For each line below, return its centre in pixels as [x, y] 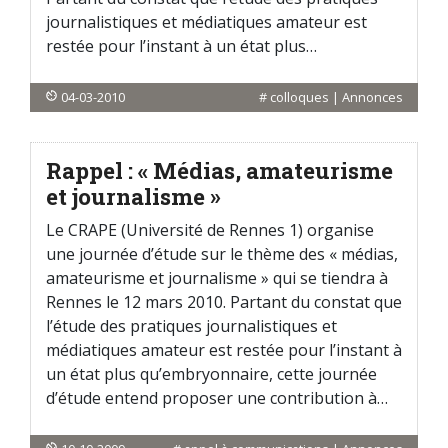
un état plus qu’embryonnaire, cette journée [211, 374]
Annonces [372, 97]
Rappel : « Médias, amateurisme [219, 170]
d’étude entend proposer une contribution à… [217, 398]
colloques [299, 97]
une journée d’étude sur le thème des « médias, [222, 254]
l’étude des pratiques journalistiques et [191, 326]
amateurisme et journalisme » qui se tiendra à [217, 278]
